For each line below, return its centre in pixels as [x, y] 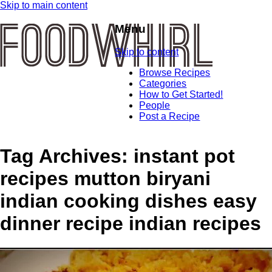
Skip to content [147, 52]
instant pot [184, 156]
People [155, 106]
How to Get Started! [181, 95]
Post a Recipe [170, 117]
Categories [163, 84]
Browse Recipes [175, 73]
